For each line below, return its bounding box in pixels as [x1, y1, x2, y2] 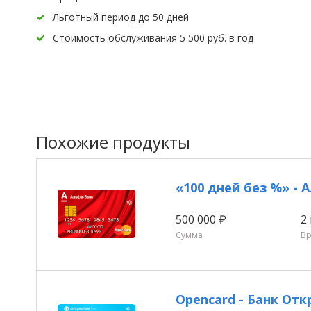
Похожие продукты [36, 130, 190, 153]
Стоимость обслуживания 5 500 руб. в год [53, 31, 253, 44]
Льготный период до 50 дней [53, 10, 189, 24]
